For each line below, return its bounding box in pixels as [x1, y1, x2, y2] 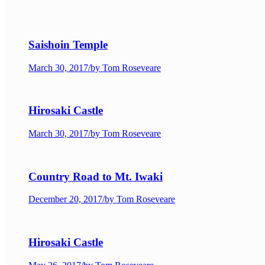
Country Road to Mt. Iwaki [28, 170, 163, 183]
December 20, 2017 [28, 194, 102, 205]
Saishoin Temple [28, 38, 108, 51]
